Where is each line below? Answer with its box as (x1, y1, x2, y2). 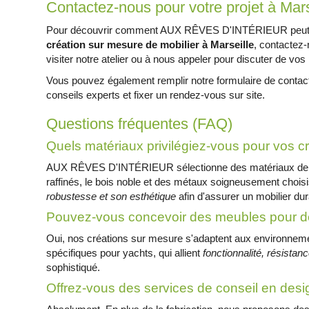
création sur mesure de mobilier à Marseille (46, 39, 255, 50)
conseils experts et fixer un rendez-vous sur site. (46, 89, 266, 101)
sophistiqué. (46, 261, 101, 273)
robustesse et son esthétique (46, 190, 177, 202)
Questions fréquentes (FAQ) (46, 115, 233, 132)
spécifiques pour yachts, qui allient (46, 247, 203, 259)
